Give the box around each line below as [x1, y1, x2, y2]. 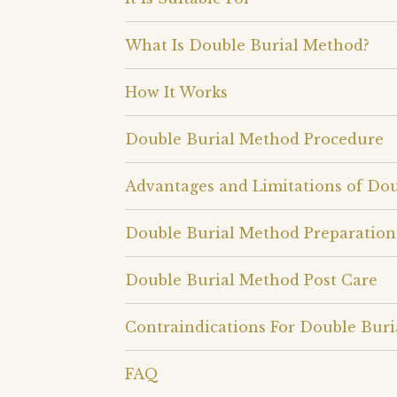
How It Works [125, 82, 228, 101]
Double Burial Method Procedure [125, 129, 384, 148]
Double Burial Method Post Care [125, 270, 378, 289]
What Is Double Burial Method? [125, 35, 370, 54]
